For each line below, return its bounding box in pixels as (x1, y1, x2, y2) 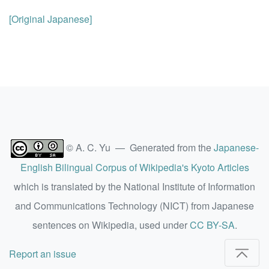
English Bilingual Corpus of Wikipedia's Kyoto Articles (20, 160, 249, 175)
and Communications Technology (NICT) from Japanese (15, 199, 254, 213)
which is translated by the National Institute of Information (14, 180, 255, 194)
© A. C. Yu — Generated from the (63, 141, 214, 154)
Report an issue (9, 247, 76, 261)
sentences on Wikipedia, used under (32, 218, 190, 232)
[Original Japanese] (9, 12, 92, 26)
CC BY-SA (189, 218, 235, 232)
